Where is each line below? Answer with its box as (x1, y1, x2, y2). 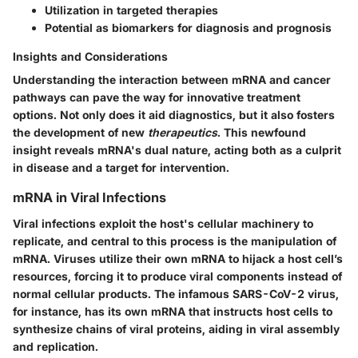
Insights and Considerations (13, 50, 168, 64)
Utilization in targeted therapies (45, 3, 218, 18)
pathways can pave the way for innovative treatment (13, 90, 300, 105)
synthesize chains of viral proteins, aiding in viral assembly (13, 321, 340, 336)
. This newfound (217, 125, 306, 140)
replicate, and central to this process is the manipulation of (13, 233, 336, 248)
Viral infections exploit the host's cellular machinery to (13, 216, 313, 230)
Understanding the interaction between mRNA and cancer (13, 73, 331, 87)
